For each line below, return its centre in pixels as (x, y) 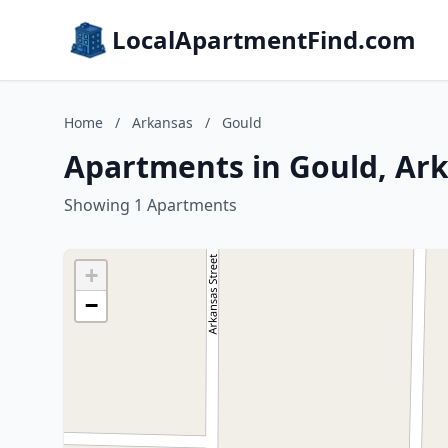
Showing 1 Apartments (150, 205)
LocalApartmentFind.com (264, 39)
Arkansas (162, 122)
